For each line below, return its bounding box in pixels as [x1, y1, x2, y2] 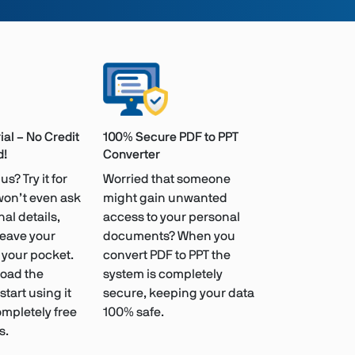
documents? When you [103, 230, 235, 243]
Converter [103, 148, 160, 162]
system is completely [103, 268, 223, 281]
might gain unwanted [103, 192, 227, 205]
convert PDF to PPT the [103, 249, 231, 262]
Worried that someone [103, 173, 231, 186]
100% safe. [103, 306, 164, 319]
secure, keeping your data [103, 287, 254, 300]
